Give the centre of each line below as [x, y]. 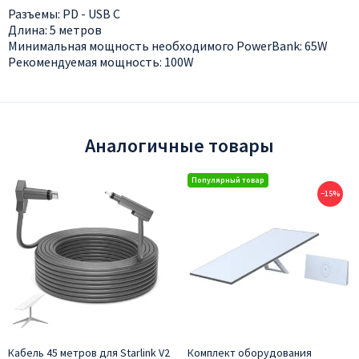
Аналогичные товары [179, 145]
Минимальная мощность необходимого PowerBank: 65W [168, 45]
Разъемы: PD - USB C [64, 13]
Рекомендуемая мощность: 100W [101, 61]
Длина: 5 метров [55, 29]
